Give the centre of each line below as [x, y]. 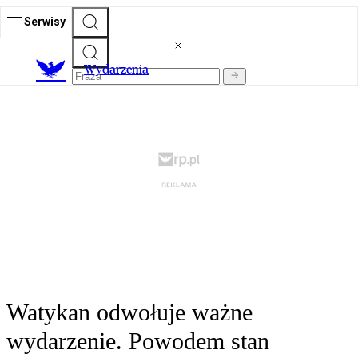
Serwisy [45, 21]
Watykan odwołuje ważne [129, 312]
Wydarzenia [116, 70]
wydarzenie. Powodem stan [138, 341]
